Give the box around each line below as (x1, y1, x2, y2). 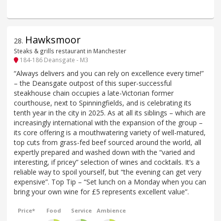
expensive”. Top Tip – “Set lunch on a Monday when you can (14, 177, 206, 186)
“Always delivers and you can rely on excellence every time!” (14, 68, 204, 78)
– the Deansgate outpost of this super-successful (14, 78, 172, 88)
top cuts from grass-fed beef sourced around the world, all (14, 137, 201, 147)
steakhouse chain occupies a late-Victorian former (14, 88, 174, 98)
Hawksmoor (25, 33, 80, 46)
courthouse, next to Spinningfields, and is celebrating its (14, 98, 191, 108)
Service (71, 206, 92, 214)
